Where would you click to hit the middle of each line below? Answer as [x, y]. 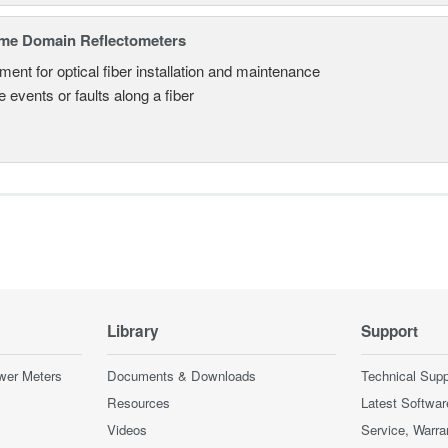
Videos [127, 429]
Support [389, 330]
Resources [138, 402]
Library [133, 330]
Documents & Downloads [181, 375]
